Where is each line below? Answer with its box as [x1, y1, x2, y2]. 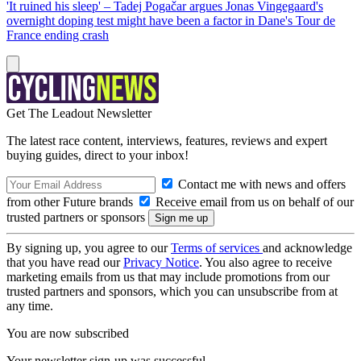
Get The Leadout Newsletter [6, 106, 151, 120]
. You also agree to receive [199, 255, 332, 269]
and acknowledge [263, 241, 352, 255]
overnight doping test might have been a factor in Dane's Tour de [6, 14, 335, 27]
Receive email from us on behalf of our [152, 195, 354, 209]
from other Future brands [6, 195, 136, 209]
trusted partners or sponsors [6, 210, 148, 224]
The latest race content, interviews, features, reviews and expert [6, 134, 327, 147]
